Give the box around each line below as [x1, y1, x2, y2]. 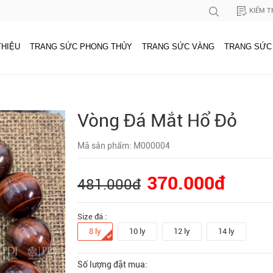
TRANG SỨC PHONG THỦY [30, 42, 132, 51]
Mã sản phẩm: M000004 [77, 140, 170, 151]
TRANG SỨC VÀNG [142, 42, 214, 51]
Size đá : [77, 211, 107, 221]
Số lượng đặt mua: [77, 259, 147, 269]
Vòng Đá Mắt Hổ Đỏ [77, 109, 237, 131]
